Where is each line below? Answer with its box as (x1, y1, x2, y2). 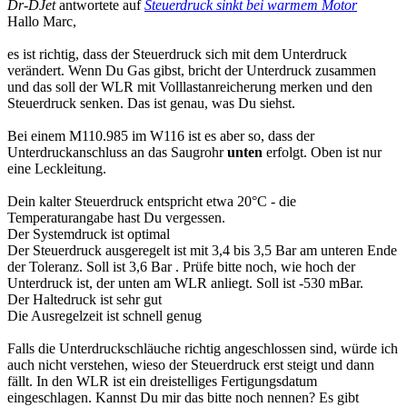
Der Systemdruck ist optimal (7, 225, 170, 242)
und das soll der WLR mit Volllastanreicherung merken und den (7, 78, 372, 94)
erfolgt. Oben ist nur (263, 144, 382, 160)
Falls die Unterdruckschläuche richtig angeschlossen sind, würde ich (7, 340, 398, 356)
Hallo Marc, (7, 13, 76, 29)
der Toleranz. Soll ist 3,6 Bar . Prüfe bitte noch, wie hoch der (7, 258, 355, 274)
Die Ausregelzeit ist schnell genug (7, 307, 202, 323)
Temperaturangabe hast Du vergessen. (7, 209, 225, 225)
